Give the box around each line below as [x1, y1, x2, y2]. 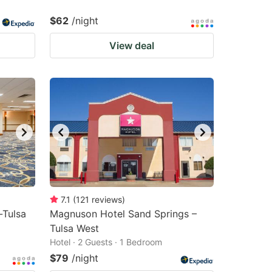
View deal [109, 39, 154, 52]
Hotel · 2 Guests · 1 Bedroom [50, 237, 162, 247]
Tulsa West [50, 222, 99, 234]
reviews [92, 194, 122, 205]
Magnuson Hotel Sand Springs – [50, 208, 197, 220]
